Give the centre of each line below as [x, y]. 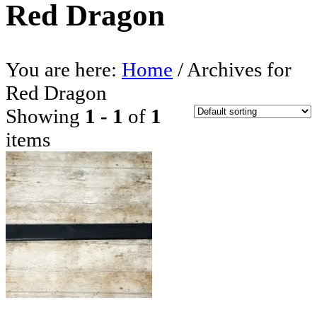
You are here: [64, 69]
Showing [45, 116]
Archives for [237, 69]
